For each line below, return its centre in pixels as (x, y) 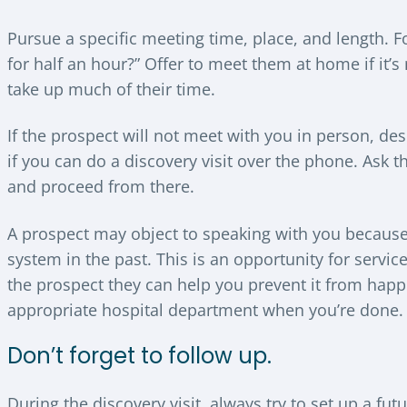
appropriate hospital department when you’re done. (205, 309)
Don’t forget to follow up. (139, 356)
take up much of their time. (111, 89)
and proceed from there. (101, 187)
